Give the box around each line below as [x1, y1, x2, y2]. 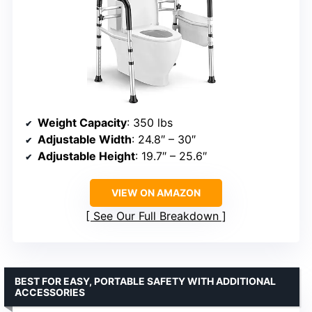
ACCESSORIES [15, 286, 85, 299]
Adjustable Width [38, 132, 132, 147]
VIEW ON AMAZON [111, 187, 201, 199]
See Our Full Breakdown [93, 209, 219, 224]
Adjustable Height [38, 149, 135, 164]
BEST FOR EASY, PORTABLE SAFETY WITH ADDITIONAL [15, 275, 276, 288]
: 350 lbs [127, 116, 173, 130]
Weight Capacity [38, 116, 127, 130]
